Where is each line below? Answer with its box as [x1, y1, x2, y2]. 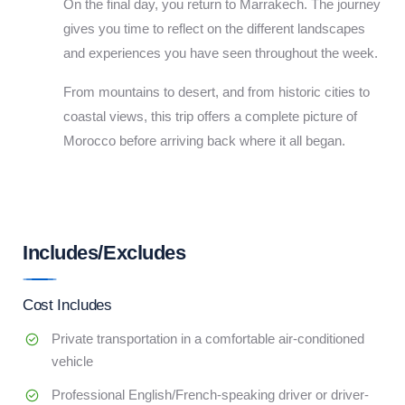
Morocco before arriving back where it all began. [63, 133, 345, 148]
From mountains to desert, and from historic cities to [63, 84, 370, 99]
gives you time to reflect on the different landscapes [63, 21, 365, 36]
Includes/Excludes [23, 241, 186, 264]
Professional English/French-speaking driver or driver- [52, 387, 369, 402]
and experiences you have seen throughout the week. [63, 45, 378, 61]
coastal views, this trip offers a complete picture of [63, 108, 357, 124]
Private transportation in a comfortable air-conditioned [52, 331, 364, 346]
